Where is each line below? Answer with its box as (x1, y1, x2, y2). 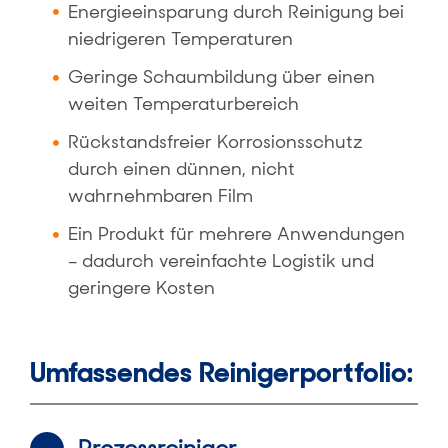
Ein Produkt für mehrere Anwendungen (68, 222, 406, 247)
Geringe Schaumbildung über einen (68, 65, 376, 90)
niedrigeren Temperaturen (68, 26, 294, 51)
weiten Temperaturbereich (68, 92, 300, 117)
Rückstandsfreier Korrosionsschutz (68, 130, 364, 155)
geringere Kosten (68, 276, 216, 301)
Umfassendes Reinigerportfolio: (30, 353, 413, 391)
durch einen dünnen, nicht (68, 157, 296, 182)
